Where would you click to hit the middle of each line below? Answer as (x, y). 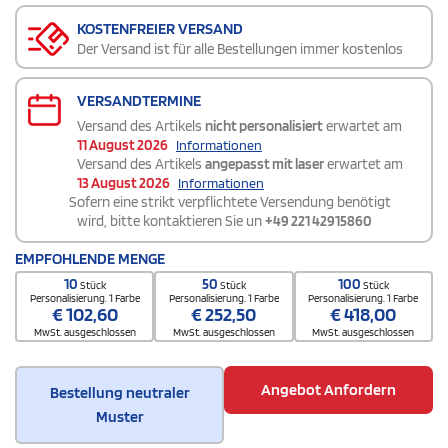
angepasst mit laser (264, 164)
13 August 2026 (123, 183)
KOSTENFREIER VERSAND (160, 29)
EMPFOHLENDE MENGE (90, 259)
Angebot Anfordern (328, 390)
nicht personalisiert (264, 126)
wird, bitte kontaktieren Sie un (171, 221)
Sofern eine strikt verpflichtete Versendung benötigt (230, 202)
